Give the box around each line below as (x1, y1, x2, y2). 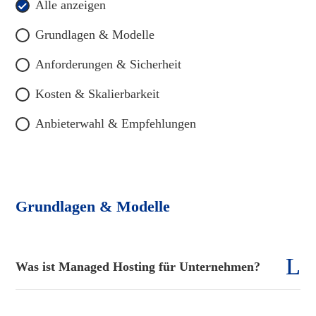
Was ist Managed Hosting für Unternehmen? (16, 259, 261, 274)
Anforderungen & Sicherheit (35, 56, 182, 71)
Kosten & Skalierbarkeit (35, 86, 160, 101)
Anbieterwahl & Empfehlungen (35, 116, 197, 130)
